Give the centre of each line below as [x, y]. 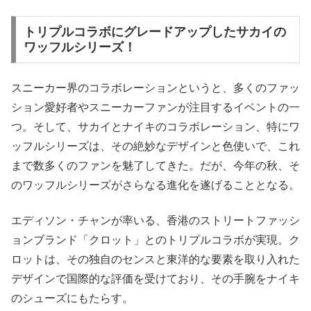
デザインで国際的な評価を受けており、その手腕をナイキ [155, 278]
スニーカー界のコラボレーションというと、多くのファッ [155, 88]
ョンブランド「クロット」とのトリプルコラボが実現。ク [155, 239]
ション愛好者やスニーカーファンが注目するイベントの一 [155, 108]
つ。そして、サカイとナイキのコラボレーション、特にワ [155, 127]
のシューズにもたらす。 [72, 298]
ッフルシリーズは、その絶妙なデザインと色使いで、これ [155, 146]
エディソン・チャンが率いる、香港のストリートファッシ [155, 220]
